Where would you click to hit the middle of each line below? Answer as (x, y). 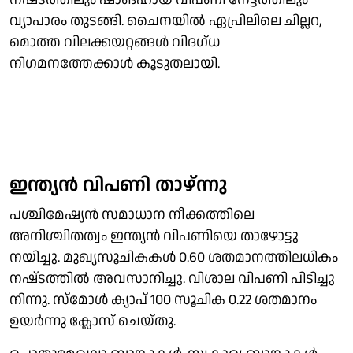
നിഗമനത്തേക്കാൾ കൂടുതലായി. (115, 63)
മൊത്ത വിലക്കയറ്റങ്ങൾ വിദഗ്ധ (115, 42)
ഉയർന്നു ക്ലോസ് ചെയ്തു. (93, 321)
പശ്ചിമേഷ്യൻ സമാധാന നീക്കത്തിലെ (132, 214)
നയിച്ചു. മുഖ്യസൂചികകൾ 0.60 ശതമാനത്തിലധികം (174, 257)
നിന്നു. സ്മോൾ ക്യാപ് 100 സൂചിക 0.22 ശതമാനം (163, 299)
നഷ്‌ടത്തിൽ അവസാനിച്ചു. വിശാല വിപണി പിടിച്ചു (172, 278)
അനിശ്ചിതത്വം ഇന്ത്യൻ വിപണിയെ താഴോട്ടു (154, 236)
